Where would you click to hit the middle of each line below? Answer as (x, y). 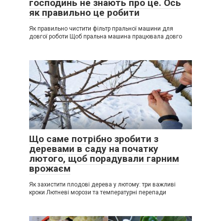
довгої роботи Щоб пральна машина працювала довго (106, 36)
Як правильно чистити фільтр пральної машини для (101, 28)
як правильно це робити (84, 12)
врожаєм (50, 168)
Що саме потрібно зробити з (94, 139)
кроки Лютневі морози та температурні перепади (98, 192)
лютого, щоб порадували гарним (104, 158)
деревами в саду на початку (94, 148)
